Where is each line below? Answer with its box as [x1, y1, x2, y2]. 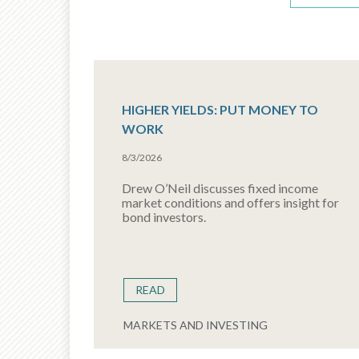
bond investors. [122, 209, 206, 224]
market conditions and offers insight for [122, 195, 339, 210]
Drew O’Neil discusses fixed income [122, 180, 318, 196]
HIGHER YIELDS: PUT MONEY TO [122, 102, 318, 117]
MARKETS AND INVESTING [123, 318, 268, 332]
